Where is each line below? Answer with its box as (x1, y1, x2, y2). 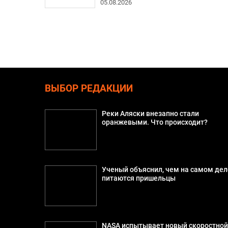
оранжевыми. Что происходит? (102, 118, 208, 127)
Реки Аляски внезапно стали (102, 109, 199, 118)
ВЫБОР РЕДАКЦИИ (44, 82, 133, 94)
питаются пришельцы (102, 174, 176, 183)
